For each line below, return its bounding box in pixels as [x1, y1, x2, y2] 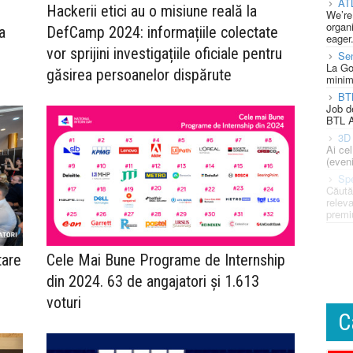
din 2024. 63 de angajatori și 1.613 [46, 271, 259, 291]
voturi [46, 292, 85, 312]
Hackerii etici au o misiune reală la [46, 2, 257, 21]
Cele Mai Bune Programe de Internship [46, 250, 285, 269]
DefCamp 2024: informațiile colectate [46, 23, 278, 43]
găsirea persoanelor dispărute [46, 65, 232, 85]
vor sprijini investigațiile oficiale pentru [46, 44, 282, 64]
